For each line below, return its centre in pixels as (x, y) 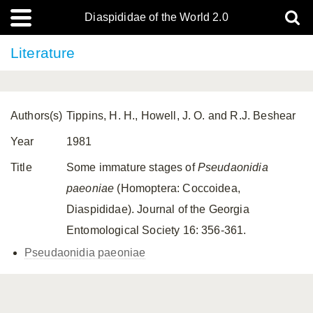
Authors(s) (37, 116)
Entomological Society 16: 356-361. (156, 230)
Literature (43, 53)
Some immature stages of (132, 167)
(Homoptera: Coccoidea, (177, 188)
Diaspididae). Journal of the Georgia (158, 209)
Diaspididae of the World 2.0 (156, 17)
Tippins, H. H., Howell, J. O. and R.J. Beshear (181, 116)
